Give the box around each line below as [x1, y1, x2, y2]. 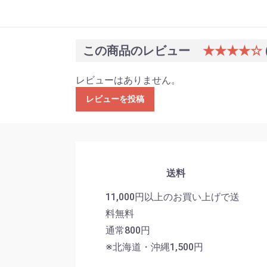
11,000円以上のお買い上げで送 [105, 191, 240, 203]
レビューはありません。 [76, 74, 181, 86]
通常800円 [105, 224, 150, 236]
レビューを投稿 [86, 94, 144, 104]
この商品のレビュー [83, 44, 193, 58]
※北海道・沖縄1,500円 [105, 241, 203, 253]
